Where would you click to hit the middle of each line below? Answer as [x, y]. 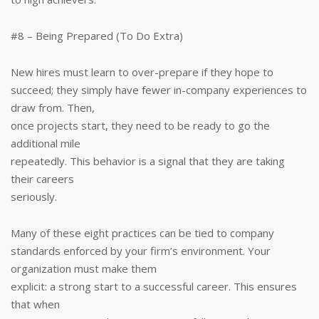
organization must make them [84, 268]
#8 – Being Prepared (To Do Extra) [97, 36]
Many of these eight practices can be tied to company [142, 233]
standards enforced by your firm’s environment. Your [141, 251]
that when [35, 304]
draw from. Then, [53, 108]
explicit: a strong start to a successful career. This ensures [154, 286]
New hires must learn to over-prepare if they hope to [142, 72]
